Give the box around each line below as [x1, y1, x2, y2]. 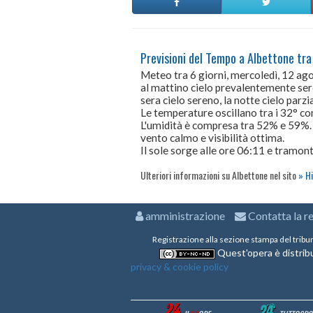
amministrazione [143, 209, 225, 223]
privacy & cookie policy [131, 261, 228, 273]
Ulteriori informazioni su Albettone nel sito [140, 168, 298, 183]
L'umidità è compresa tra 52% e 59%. [140, 119, 312, 132]
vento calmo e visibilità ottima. [140, 131, 284, 145]
